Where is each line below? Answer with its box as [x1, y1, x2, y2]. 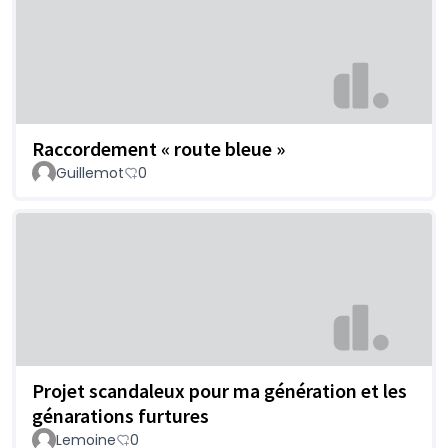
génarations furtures [32, 403, 209, 429]
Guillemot [56, 162, 124, 183]
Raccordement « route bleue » [32, 135, 285, 161]
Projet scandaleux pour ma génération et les [32, 378, 407, 404]
